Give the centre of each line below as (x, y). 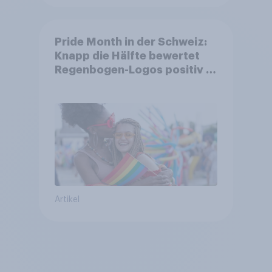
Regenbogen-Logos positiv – (133, 70)
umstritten (84, 97)
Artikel (67, 200)
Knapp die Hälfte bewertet (127, 56)
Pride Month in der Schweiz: (131, 42)
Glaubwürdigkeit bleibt (117, 83)
